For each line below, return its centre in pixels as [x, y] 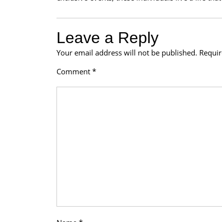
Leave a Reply [108, 38]
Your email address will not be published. [127, 53]
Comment [74, 71]
